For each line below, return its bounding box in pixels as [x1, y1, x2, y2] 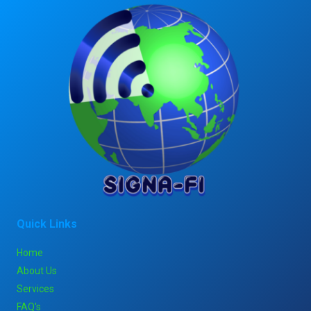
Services [17, 283, 54, 295]
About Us [17, 265, 57, 277]
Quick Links [17, 217, 77, 231]
